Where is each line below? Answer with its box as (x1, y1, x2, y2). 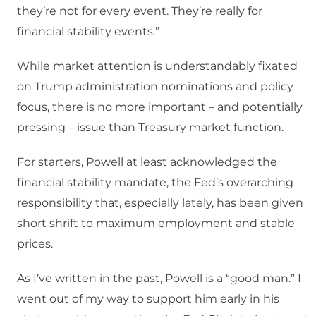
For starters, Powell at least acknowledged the (17, 155, 277, 169)
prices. (17, 237, 53, 251)
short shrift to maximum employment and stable (17, 217, 295, 231)
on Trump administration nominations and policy (17, 80, 293, 94)
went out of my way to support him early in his (17, 292, 279, 306)
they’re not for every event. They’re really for (17, 4, 262, 18)
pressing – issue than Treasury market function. (17, 121, 284, 135)
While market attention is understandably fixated (17, 59, 298, 73)
